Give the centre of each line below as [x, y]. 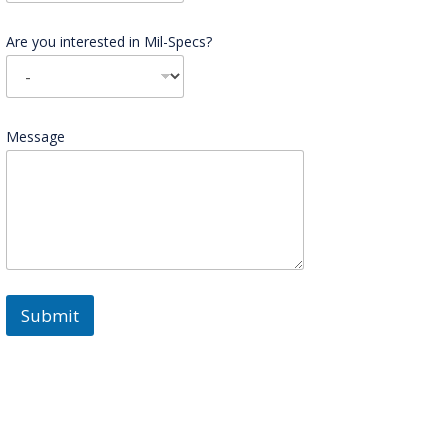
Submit [49, 316]
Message [35, 137]
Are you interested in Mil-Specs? [108, 42]
